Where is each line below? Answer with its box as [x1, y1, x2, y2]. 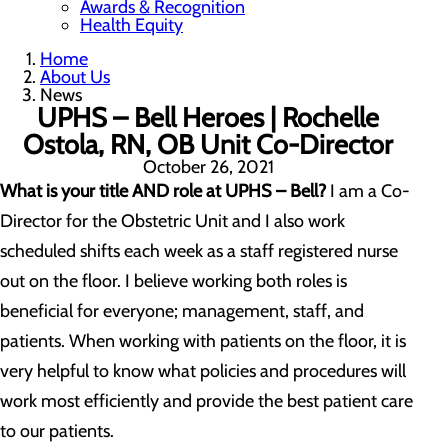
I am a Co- [326, 180, 410, 202]
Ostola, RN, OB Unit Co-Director [23, 128, 393, 161]
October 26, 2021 [142, 156, 274, 178]
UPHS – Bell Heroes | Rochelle [37, 101, 379, 134]
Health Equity [80, 14, 183, 36]
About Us [40, 66, 110, 88]
